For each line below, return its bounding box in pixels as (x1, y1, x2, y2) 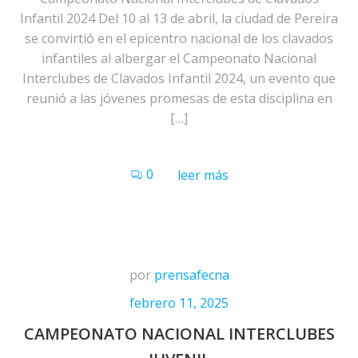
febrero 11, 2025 (129, 294, 229, 312)
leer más (177, 166, 229, 184)
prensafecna (153, 266, 229, 284)
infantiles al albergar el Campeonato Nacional (42, 50, 316, 67)
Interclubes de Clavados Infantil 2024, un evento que (22, 70, 336, 87)
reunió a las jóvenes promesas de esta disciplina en (26, 89, 332, 107)
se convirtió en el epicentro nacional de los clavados (25, 30, 333, 47)
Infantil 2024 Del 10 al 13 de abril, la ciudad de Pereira (20, 10, 338, 27)
